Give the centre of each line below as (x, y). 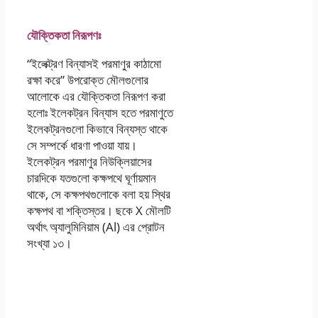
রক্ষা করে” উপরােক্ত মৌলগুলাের (88, 79)
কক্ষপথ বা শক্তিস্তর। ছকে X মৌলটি (99, 210)
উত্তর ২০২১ (102, 296)
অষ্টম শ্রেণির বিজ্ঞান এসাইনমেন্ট (102, 276)
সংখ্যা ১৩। (49, 243)
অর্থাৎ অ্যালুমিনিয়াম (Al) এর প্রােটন (96, 226)
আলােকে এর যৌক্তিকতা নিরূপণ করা (96, 96)
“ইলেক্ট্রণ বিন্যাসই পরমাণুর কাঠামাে (94, 63)
